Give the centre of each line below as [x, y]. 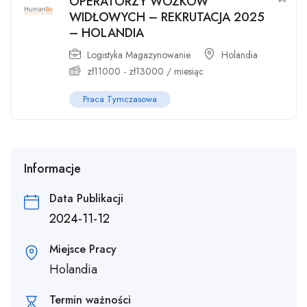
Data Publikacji [86, 199]
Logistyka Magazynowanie [139, 55]
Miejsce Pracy [83, 249]
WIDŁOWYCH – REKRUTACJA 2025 [167, 17]
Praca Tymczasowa [120, 99]
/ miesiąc [184, 72]
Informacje [52, 169]
